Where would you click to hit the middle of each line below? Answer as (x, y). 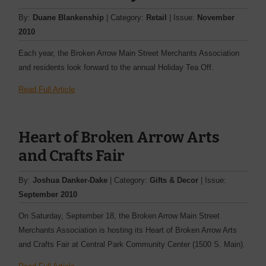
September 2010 (48, 194)
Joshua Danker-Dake (70, 180)
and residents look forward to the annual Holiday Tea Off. (116, 68)
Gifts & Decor (174, 180)
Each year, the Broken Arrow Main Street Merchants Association (129, 53)
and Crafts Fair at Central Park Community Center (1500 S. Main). (132, 244)
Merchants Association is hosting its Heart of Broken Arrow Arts (128, 230)
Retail (157, 18)
